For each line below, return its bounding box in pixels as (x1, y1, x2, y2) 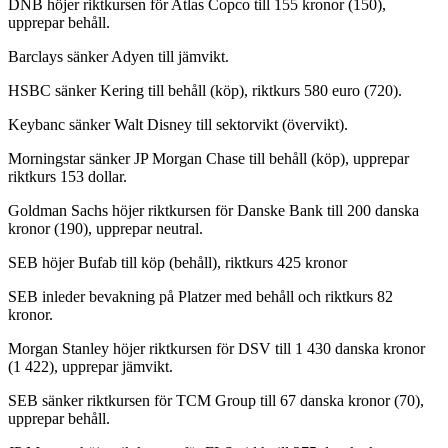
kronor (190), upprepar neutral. (8, 219, 203, 237)
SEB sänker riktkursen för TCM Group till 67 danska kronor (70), (8, 391, 424, 409)
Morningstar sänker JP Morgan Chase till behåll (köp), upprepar (8, 149, 409, 167)
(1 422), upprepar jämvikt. (8, 357, 173, 375)
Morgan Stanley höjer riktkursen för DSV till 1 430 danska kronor (8, 339, 425, 357)
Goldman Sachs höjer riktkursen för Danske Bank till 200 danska (8, 201, 419, 219)
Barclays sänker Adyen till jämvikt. (8, 47, 233, 65)
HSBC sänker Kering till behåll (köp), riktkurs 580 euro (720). (8, 81, 402, 99)
